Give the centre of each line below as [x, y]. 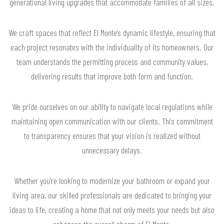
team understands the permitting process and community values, [112, 62]
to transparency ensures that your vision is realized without [112, 136]
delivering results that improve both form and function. [112, 76]
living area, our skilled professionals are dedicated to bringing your [112, 195]
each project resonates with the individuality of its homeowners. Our [112, 47]
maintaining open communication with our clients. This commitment [112, 121]
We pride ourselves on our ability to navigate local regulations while [112, 107]
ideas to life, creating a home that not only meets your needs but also [112, 210]
